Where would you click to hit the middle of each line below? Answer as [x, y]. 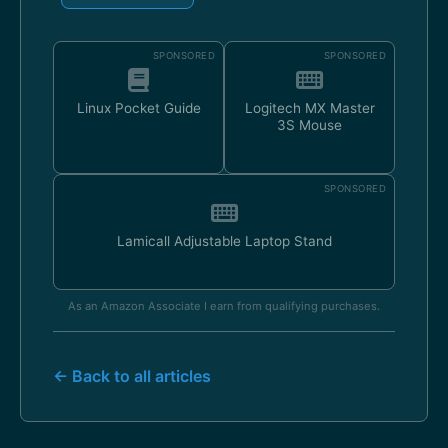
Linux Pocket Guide [138, 108]
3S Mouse [309, 125]
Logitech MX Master [309, 108]
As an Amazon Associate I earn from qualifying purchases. [224, 306]
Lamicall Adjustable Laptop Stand [224, 241]
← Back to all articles [132, 376]
